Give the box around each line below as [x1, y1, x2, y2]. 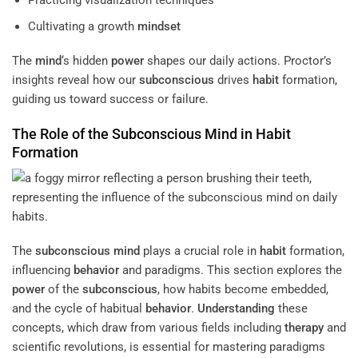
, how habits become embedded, [157, 282, 328, 297]
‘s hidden [62, 54, 111, 69]
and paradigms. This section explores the [119, 263, 342, 278]
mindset [137, 18, 181, 34]
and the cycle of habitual [12, 301, 145, 316]
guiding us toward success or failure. [12, 92, 209, 107]
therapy [284, 320, 324, 336]
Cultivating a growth [27, 18, 137, 34]
